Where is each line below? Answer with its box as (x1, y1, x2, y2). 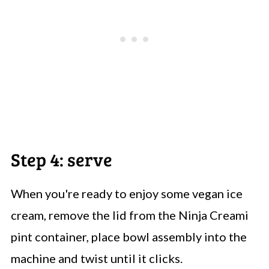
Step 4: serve (10, 146, 112, 172)
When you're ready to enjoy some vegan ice (10, 186, 243, 201)
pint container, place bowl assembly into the (10, 229, 247, 244)
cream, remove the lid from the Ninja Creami (10, 207, 249, 222)
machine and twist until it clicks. (10, 250, 183, 265)
